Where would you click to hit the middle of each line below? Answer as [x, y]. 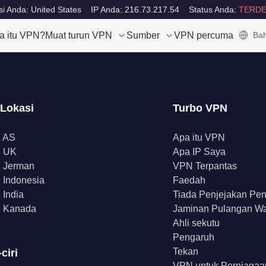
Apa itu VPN [199, 137]
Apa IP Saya [199, 152]
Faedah [189, 180]
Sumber [143, 35]
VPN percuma [204, 35]
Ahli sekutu [197, 223]
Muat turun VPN [79, 35]
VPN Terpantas [205, 166]
